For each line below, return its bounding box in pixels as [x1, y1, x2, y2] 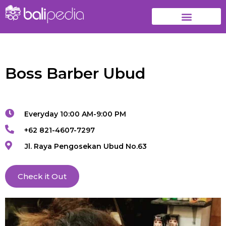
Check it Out [18, 171, 67, 181]
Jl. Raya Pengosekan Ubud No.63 [24, 141, 147, 151]
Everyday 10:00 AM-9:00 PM [24, 109, 126, 119]
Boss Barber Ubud [5, 64, 145, 83]
